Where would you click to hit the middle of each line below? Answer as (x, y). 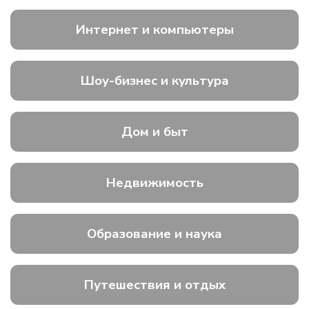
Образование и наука (154, 234)
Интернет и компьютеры (154, 30)
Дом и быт (154, 132)
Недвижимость (154, 183)
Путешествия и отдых (154, 285)
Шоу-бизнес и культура (154, 81)
